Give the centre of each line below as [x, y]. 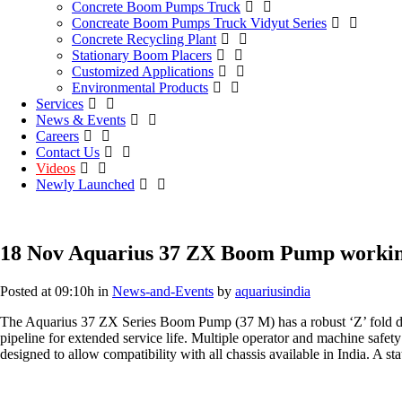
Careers [57, 136]
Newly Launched [85, 184]
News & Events [81, 120]
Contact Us [68, 152]
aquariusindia [273, 291]
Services [60, 104]
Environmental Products [140, 87]
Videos [56, 168]
